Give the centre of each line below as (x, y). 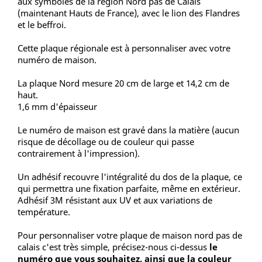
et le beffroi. (42, 25)
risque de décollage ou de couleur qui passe (106, 142)
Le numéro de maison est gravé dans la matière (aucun (128, 130)
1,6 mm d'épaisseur (57, 107)
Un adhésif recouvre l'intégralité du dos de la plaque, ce (130, 177)
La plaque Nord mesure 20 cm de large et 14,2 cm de (123, 83)
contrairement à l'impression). (79, 154)
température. (44, 212)
